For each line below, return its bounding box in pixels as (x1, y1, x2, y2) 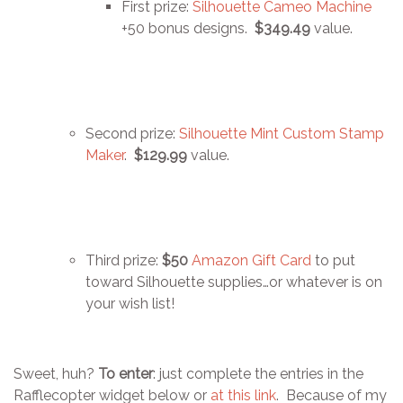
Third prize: (85, 251, 162, 269)
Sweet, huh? (13, 364, 98, 382)
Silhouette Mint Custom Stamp (179, 124, 384, 142)
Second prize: (85, 124, 179, 142)
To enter (98, 364, 153, 382)
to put (311, 251, 355, 269)
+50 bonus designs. (121, 19, 255, 37)
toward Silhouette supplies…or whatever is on (85, 273, 382, 291)
